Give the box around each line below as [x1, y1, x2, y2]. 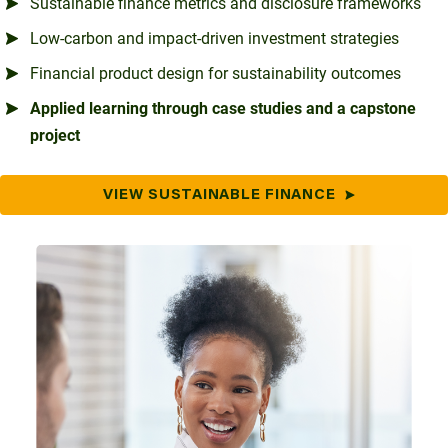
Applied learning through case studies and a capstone [30, 99, 416, 119]
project [30, 126, 80, 146]
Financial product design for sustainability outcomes [30, 64, 401, 84]
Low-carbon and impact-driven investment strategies [30, 29, 399, 49]
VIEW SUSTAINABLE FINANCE [103, 187, 336, 203]
